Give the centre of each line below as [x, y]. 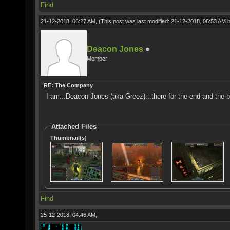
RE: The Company [68, 85]
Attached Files [74, 127]
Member [97, 59]
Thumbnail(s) [68, 137]
